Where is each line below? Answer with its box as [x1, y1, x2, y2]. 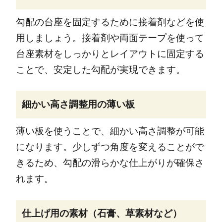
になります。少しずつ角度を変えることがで [15, 141, 204, 152]
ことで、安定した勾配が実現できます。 [15, 64, 185, 75]
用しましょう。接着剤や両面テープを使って [15, 32, 204, 43]
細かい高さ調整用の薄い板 [21, 99, 135, 110]
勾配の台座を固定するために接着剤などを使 [15, 16, 204, 27]
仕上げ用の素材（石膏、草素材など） [21, 208, 182, 219]
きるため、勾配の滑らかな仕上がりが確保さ [15, 157, 204, 168]
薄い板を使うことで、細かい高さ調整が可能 [15, 125, 204, 136]
